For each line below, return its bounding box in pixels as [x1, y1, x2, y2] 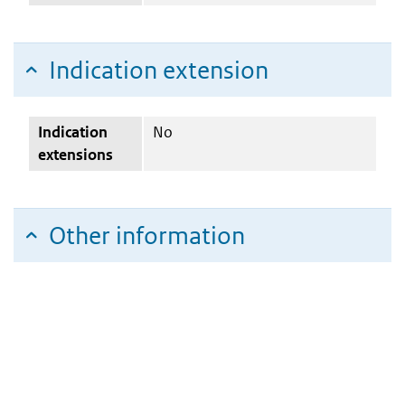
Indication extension [49, 54, 268, 85]
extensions [38, 144, 113, 165]
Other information [49, 220, 245, 250]
